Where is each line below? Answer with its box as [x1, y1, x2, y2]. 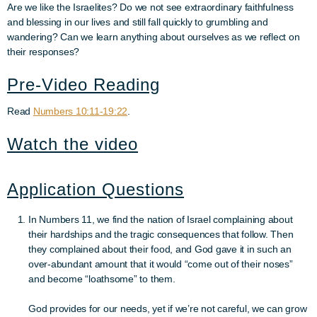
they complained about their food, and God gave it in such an [28, 243, 292, 255]
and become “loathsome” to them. [28, 273, 175, 284]
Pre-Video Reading [7, 75, 160, 94]
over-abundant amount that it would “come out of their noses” [28, 258, 293, 270]
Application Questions [7, 180, 184, 199]
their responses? [7, 46, 80, 57]
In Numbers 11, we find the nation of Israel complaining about [28, 214, 293, 225]
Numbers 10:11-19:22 [33, 105, 128, 117]
